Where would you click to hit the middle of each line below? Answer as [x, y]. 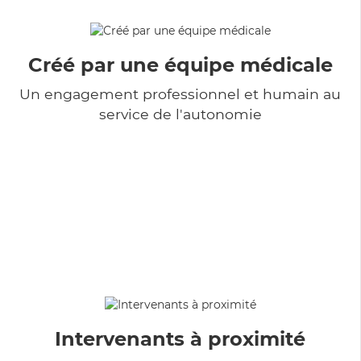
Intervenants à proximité [180, 338]
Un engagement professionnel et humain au [180, 93]
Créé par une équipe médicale [180, 64]
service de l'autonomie [180, 114]
